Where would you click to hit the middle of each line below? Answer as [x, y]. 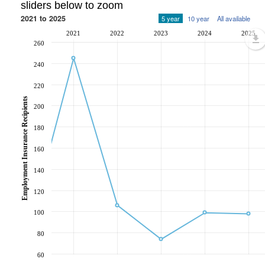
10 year [198, 18]
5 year [171, 18]
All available [234, 18]
